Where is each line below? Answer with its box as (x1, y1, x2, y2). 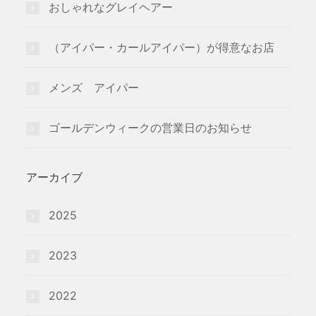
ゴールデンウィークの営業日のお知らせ (49, 121, 253, 135)
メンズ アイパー (49, 80, 140, 95)
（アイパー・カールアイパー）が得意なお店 (49, 40, 275, 54)
